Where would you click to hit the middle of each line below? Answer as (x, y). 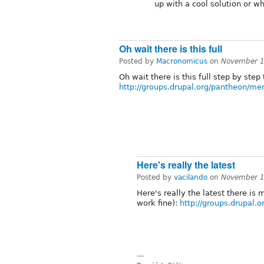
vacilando (191, 178)
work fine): (158, 203)
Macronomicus (182, 61)
